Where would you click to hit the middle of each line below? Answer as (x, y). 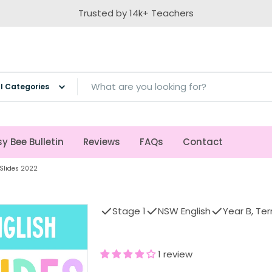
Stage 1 (129, 211)
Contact (203, 142)
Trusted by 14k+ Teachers (136, 13)
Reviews (102, 142)
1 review (175, 254)
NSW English (184, 211)
